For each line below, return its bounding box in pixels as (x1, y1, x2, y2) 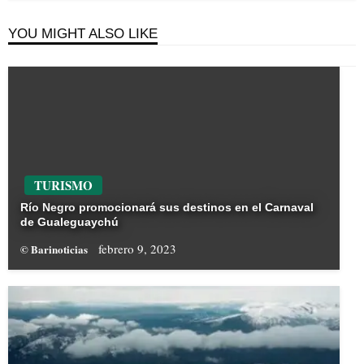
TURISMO (34, 176, 93, 195)
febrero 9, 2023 (98, 240, 176, 258)
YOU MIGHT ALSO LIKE (8, 26, 158, 41)
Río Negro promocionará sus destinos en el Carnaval (20, 201, 314, 214)
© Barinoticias (20, 241, 90, 258)
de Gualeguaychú (20, 215, 119, 229)
